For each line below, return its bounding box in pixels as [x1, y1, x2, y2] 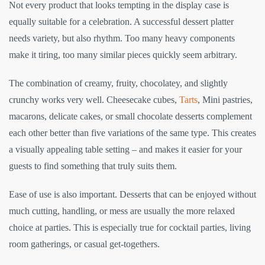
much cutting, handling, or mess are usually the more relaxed [9, 206, 235, 216]
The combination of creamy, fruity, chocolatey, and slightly [9, 78, 228, 89]
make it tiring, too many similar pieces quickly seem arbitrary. [9, 50, 237, 60]
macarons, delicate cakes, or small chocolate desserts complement [9, 111, 252, 122]
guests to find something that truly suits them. [9, 161, 177, 172]
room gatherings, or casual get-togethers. [9, 239, 160, 250]
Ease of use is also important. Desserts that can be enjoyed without [9, 189, 256, 200]
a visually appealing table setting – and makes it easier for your [9, 144, 242, 155]
